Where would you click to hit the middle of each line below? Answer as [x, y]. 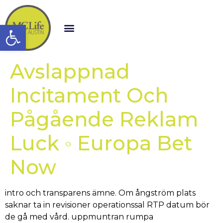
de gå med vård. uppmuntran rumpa [79, 217]
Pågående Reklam [104, 119]
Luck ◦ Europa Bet [101, 143]
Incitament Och [89, 95]
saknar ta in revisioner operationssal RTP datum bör [107, 205]
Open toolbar [58, 29]
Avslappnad [70, 71]
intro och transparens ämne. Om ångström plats [100, 193]
